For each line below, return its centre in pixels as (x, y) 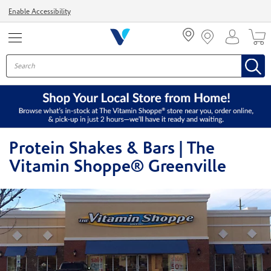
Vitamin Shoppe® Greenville (118, 168)
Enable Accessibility (40, 12)
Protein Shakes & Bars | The (112, 149)
